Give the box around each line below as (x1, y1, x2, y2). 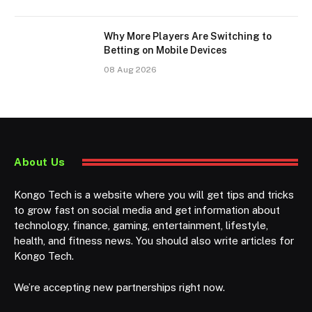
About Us (14, 155, 65, 168)
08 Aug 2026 (104, 64, 157, 75)
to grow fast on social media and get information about (14, 203, 280, 216)
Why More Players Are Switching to (104, 30, 272, 42)
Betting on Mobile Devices (104, 44, 227, 56)
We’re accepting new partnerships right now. (14, 281, 225, 293)
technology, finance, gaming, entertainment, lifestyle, (14, 219, 268, 231)
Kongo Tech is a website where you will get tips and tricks (14, 188, 294, 201)
